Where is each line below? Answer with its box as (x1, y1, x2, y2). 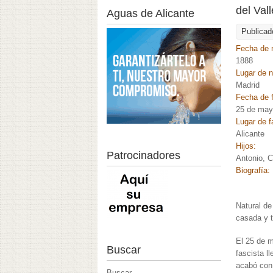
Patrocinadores (107, 149, 180, 161)
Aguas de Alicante (107, 7, 194, 20)
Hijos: (236, 141, 259, 151)
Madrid (236, 80, 260, 90)
